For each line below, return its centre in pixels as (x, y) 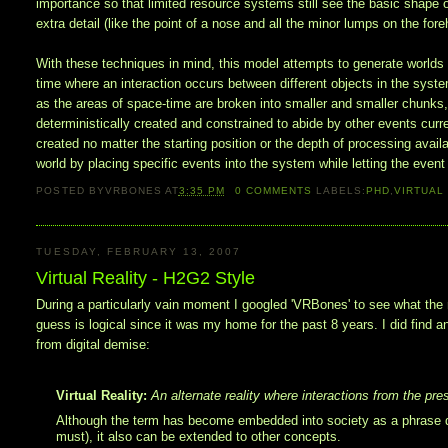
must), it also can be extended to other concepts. (199, 437)
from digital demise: (93, 344)
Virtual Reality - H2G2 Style (146, 277)
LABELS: (341, 190)
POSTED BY (70, 190)
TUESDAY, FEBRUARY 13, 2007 (139, 252)
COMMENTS (277, 190)
